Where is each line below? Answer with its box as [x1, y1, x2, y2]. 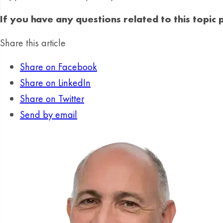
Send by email [20, 108, 77, 121]
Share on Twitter [20, 92, 84, 105]
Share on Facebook [20, 60, 97, 73]
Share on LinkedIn [20, 76, 91, 89]
